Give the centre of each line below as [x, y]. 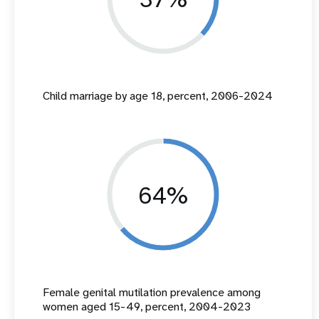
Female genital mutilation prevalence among [152, 292]
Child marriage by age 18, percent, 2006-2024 [158, 96]
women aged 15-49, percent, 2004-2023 [147, 307]
